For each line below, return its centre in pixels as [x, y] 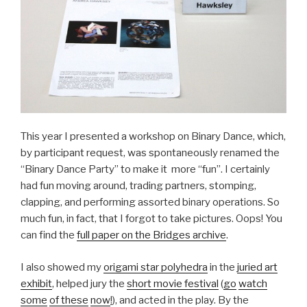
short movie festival [173, 283]
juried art [257, 267]
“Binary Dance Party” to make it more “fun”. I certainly [145, 170]
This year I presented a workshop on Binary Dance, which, [153, 137]
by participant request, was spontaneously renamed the [150, 153]
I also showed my [62, 267]
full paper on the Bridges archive [151, 235]
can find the [49, 235]
